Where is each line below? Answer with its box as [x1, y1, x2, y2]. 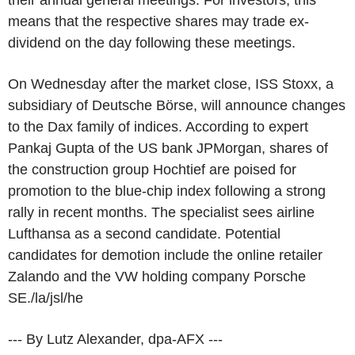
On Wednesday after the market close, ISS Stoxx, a [8, 75, 334, 92]
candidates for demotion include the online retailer [8, 246, 323, 263]
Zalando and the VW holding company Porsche [8, 268, 306, 284]
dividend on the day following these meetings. [8, 34, 296, 51]
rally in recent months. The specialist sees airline [8, 204, 315, 220]
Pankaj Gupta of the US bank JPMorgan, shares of [8, 139, 328, 156]
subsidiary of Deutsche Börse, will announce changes [8, 97, 345, 113]
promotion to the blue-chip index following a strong [8, 182, 326, 199]
